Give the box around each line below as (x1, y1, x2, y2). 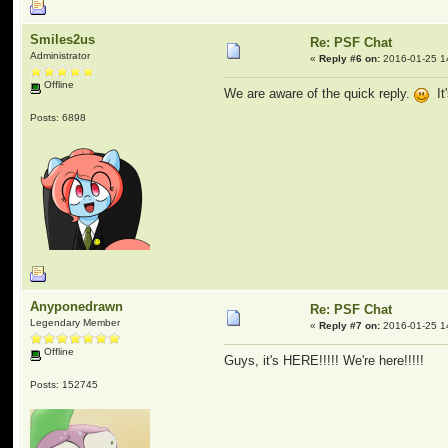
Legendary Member (30, 317, 121, 328)
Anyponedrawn (30, 299, 124, 314)
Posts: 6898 (30, 111, 87, 123)
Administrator (30, 50, 91, 61)
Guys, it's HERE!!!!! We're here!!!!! (224, 353, 425, 369)
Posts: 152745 (30, 378, 99, 390)
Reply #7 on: (319, 320, 381, 331)
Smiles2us (30, 32, 96, 47)
